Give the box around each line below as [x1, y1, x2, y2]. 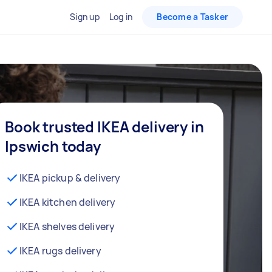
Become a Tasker [157, 11, 228, 22]
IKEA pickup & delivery [19, 171, 121, 185]
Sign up [70, 11, 100, 22]
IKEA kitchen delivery [19, 195, 116, 209]
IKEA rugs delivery [19, 244, 101, 257]
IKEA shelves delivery [19, 220, 115, 233]
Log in [109, 11, 133, 22]
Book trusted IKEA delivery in [5, 117, 204, 137]
